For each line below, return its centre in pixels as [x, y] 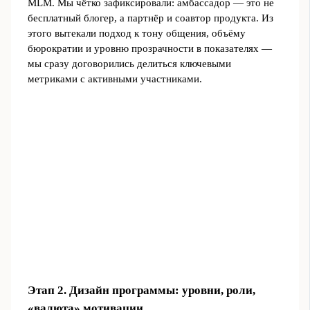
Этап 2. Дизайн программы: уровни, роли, [141, 290]
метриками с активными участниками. [115, 79]
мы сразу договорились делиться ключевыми [129, 64]
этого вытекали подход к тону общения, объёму [136, 34]
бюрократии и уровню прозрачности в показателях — [149, 49]
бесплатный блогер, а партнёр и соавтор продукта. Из [150, 18]
